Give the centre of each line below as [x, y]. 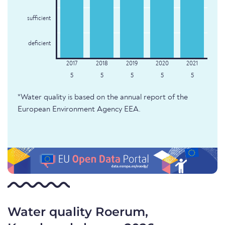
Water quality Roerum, [78, 212]
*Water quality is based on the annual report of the [103, 98]
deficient [39, 44]
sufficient [39, 19]
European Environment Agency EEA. [79, 110]
